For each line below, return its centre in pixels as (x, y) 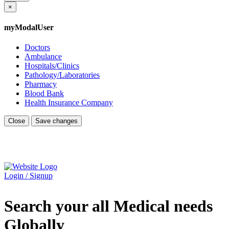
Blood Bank (44, 94)
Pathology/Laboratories (62, 75)
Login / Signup (28, 176)
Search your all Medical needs (108, 206)
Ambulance (43, 57)
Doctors (37, 48)
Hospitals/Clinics (52, 66)
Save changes (56, 121)
